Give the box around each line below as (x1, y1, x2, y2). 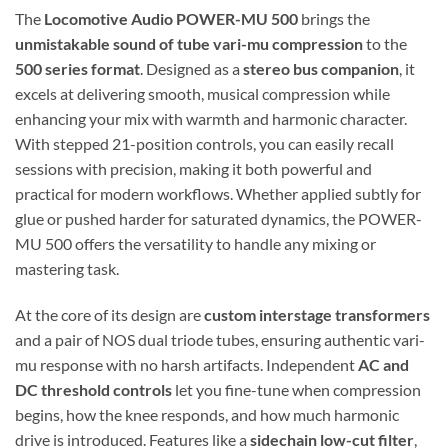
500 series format (15, 59, 140, 79)
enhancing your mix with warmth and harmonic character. (15, 109, 407, 129)
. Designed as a (140, 59, 243, 79)
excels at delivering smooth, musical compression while (15, 84, 390, 104)
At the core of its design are (15, 305, 204, 325)
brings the (298, 9, 370, 29)
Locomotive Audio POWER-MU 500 (44, 9, 298, 29)
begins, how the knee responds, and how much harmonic (15, 405, 399, 425)
